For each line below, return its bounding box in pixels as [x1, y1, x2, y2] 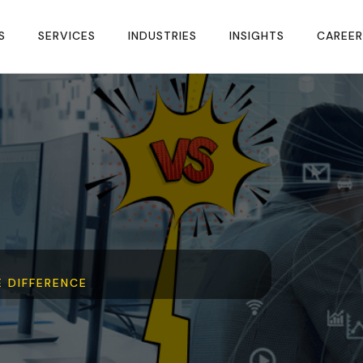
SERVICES [38, 28, 96, 43]
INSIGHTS [229, 28, 284, 43]
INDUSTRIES [128, 28, 197, 43]
